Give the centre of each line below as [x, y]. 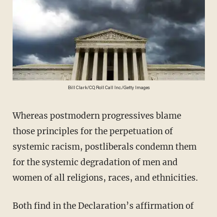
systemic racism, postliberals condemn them [104, 147]
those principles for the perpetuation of [93, 132]
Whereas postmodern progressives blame [16, 116]
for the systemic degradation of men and [95, 163]
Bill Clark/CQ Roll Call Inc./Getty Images [108, 88]
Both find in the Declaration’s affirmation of [15, 206]
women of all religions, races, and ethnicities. [105, 178]
